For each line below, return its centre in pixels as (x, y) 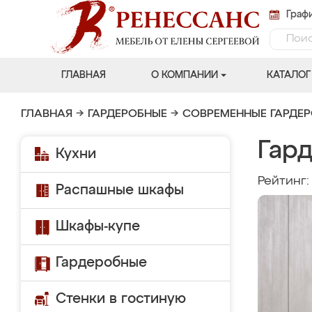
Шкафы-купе (98, 226)
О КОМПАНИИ (184, 75)
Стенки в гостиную (121, 299)
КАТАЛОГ (288, 75)
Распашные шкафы (120, 190)
